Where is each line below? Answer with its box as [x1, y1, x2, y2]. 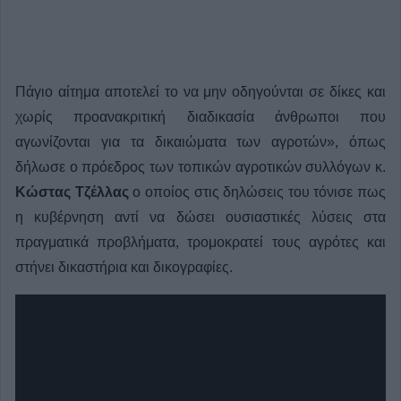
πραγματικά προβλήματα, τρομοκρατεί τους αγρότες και [15, 235, 386, 251]
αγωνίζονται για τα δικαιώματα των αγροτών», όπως [15, 134, 386, 150]
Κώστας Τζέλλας [15, 184, 129, 200]
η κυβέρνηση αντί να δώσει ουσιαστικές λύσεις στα [15, 209, 386, 226]
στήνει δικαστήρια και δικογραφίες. [15, 260, 236, 276]
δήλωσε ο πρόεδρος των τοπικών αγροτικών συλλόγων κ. [15, 159, 386, 175]
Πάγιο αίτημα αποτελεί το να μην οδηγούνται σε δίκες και [15, 84, 386, 100]
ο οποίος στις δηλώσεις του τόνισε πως [128, 184, 386, 200]
